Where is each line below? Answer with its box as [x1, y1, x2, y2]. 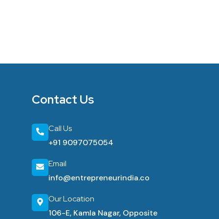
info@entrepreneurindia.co [48, 173, 150, 183]
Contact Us [31, 92, 94, 107]
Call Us [48, 123, 72, 133]
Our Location [48, 194, 94, 204]
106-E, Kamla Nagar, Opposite [48, 208, 157, 218]
